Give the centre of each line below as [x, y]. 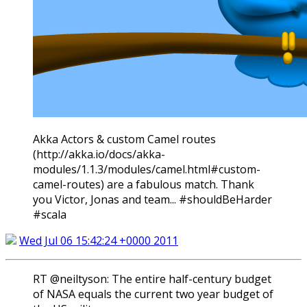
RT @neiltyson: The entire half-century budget [152, 279]
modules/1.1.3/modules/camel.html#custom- [147, 170]
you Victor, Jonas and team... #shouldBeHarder [152, 200]
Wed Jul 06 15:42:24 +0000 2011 [99, 241]
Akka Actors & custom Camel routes [124, 139]
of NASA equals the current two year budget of [153, 294]
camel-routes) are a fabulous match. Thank [144, 185]
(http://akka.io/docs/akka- [99, 155]
